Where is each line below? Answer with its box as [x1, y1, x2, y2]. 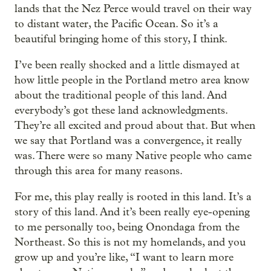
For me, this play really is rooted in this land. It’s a [15, 191, 252, 203]
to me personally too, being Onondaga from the [15, 221, 240, 233]
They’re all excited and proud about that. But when [15, 119, 255, 132]
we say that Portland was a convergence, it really [15, 134, 242, 147]
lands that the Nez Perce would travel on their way [15, 2, 252, 15]
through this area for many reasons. [15, 165, 183, 177]
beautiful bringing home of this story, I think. [15, 33, 227, 45]
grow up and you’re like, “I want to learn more [15, 251, 233, 264]
